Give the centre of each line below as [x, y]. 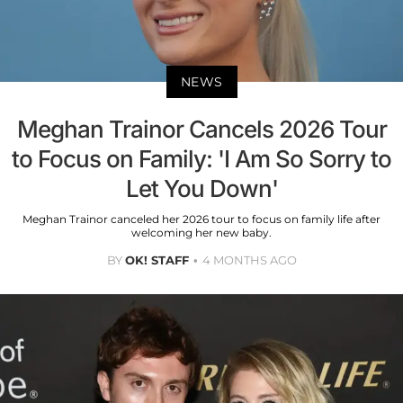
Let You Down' [201, 189]
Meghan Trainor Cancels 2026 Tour [201, 130]
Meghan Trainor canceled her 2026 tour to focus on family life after [201, 219]
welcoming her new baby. [201, 233]
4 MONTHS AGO [249, 260]
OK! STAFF [157, 260]
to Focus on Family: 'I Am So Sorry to [201, 159]
